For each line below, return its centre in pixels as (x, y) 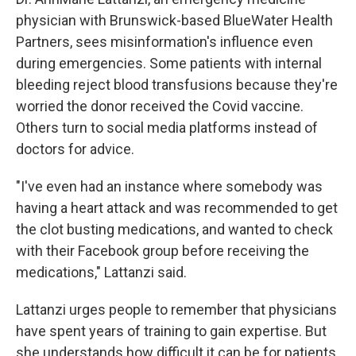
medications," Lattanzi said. (101, 272)
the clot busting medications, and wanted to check (174, 229)
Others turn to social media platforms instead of (167, 128)
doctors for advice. (75, 149)
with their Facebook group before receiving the (163, 251)
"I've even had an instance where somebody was (169, 186)
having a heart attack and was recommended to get (177, 208)
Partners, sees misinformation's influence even (164, 42)
